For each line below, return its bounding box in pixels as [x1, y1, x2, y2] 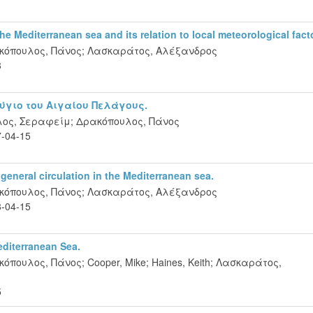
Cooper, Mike [87, 254, 146, 269]
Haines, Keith [152, 254, 210, 269]
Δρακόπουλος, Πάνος [76, 113, 180, 128]
